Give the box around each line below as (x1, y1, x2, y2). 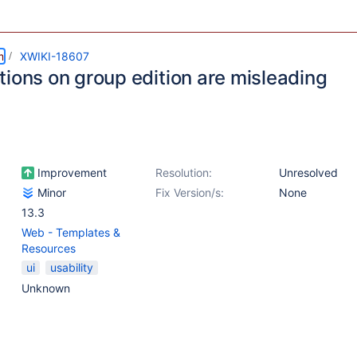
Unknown (22, 281, 70, 295)
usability (50, 261, 93, 274)
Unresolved (279, 166, 338, 179)
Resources (22, 241, 76, 255)
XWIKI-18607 (20, 49, 89, 63)
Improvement (34, 166, 107, 179)
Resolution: (155, 166, 212, 179)
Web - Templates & (22, 226, 120, 239)
